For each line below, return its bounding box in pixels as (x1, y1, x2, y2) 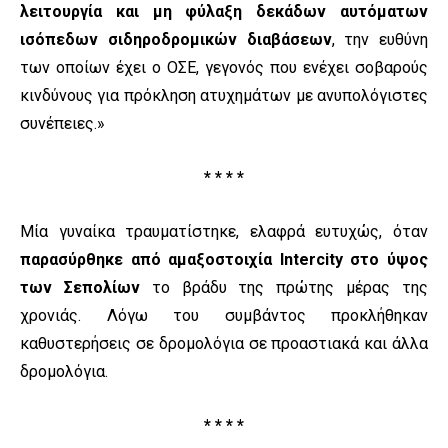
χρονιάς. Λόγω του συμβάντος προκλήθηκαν (20, 306, 428, 326)
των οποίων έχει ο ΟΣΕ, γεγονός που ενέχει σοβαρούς (20, 58, 428, 78)
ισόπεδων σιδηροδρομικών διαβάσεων (20, 30, 332, 50)
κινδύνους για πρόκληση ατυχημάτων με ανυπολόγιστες (20, 86, 428, 106)
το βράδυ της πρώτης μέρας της (139, 278, 429, 298)
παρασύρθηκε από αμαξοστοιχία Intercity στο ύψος (20, 250, 428, 270)
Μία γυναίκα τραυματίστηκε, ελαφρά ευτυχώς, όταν (20, 222, 428, 242)
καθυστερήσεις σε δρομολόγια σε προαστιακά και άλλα (20, 334, 428, 354)
